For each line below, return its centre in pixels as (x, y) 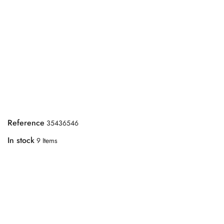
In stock (21, 140)
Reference (26, 122)
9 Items (47, 140)
